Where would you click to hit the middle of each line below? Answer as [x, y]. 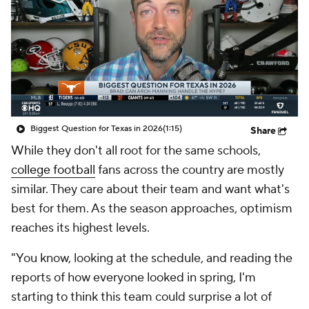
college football [53, 170]
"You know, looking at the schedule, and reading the [152, 258]
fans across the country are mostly [190, 170]
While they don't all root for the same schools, [136, 151]
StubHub [168, 29]
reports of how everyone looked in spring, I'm [133, 278]
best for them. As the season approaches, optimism [152, 209]
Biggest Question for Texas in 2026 [97, 129]
